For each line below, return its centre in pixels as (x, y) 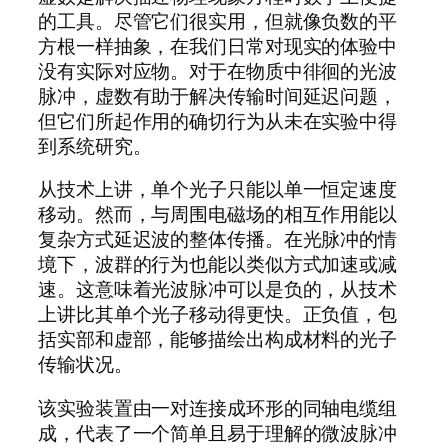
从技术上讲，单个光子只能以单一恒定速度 (218, 189)
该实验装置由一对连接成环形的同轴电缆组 (218, 407)
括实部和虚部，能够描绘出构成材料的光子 (218, 339)
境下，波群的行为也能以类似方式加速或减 (218, 264)
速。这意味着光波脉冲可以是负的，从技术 (218, 289)
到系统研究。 (95, 145)
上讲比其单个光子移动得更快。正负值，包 (218, 314)
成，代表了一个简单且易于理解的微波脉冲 (218, 432)
